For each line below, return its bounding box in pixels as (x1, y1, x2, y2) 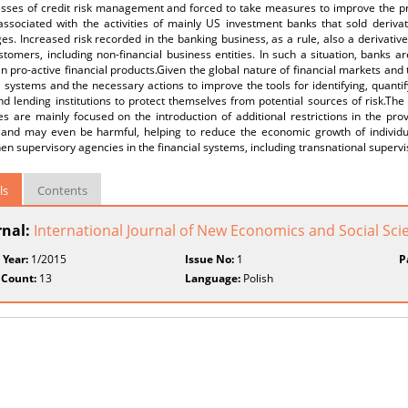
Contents (37, 182, 87, 199)
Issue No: (185, 251, 235, 267)
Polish (240, 270, 274, 286)
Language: (185, 270, 241, 286)
